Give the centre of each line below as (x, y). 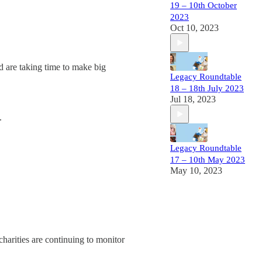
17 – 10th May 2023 (208, 160)
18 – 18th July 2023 (207, 88)
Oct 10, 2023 (194, 28)
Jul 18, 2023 (193, 99)
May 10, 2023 (196, 170)
